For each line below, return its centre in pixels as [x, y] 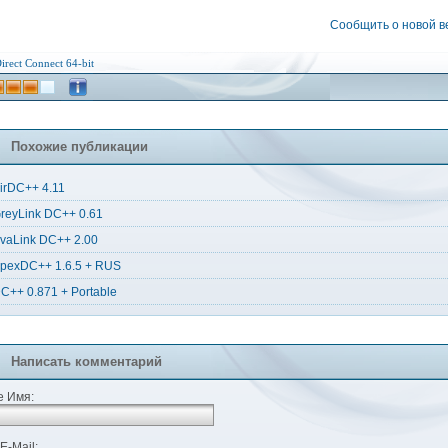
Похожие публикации [79, 146]
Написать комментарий [86, 361]
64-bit [80, 63]
